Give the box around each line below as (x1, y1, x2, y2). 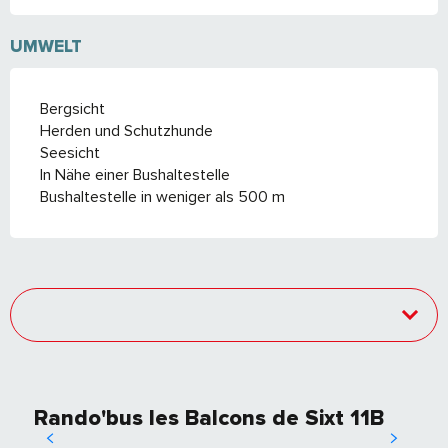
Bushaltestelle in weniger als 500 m (40, 187, 285, 208)
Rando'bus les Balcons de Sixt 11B (34, 405, 384, 433)
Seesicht (40, 143, 100, 164)
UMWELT (10, 36, 82, 58)
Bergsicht (40, 99, 105, 120)
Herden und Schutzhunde (40, 121, 213, 142)
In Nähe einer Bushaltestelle (40, 165, 230, 186)
